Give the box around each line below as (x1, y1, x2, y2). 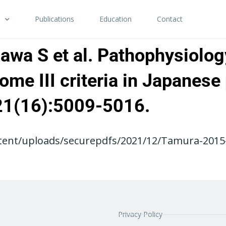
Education (99, 14, 132, 24)
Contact (157, 14, 183, 24)
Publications (35, 14, 74, 24)
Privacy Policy (118, 209, 162, 219)
